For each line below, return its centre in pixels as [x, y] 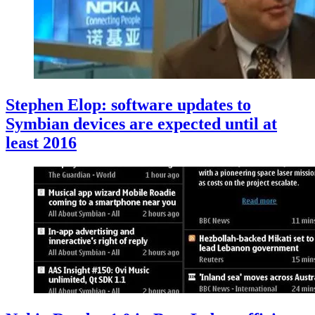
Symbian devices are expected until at [141, 124]
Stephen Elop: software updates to [128, 105]
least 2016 [41, 143]
